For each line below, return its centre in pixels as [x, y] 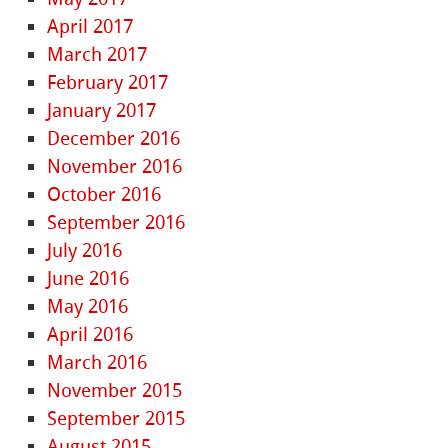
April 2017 [90, 27]
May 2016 [88, 307]
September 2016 [116, 223]
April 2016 [90, 335]
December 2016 [114, 139]
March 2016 [97, 363]
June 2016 [88, 279]
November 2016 [115, 167]
